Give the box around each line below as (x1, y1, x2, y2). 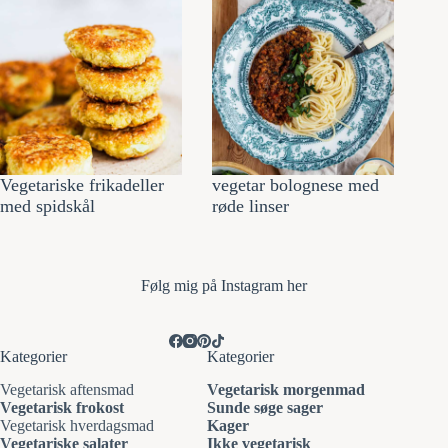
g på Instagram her (190, 277, 307, 295)
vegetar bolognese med (212, 175, 380, 196)
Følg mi (141, 277, 190, 295)
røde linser (212, 196, 290, 217)
